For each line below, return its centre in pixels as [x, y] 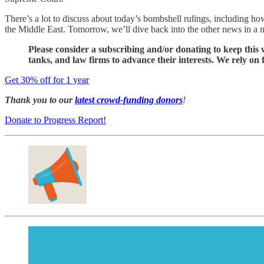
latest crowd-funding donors [129, 100]
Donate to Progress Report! [55, 120]
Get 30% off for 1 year [47, 80]
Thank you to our [40, 100]
